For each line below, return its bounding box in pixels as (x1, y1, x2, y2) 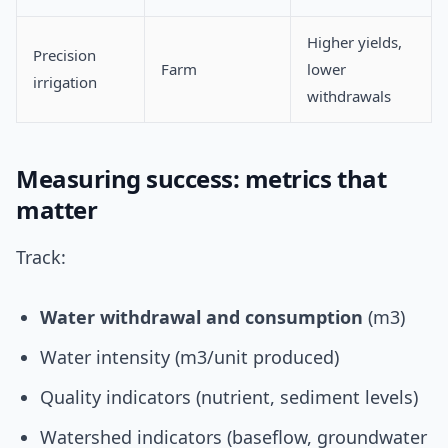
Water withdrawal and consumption (40, 305, 363, 330)
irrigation (33, 72, 97, 93)
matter (16, 193, 98, 227)
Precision (33, 45, 96, 66)
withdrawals (307, 86, 391, 107)
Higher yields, (307, 32, 402, 53)
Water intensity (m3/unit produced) (40, 345, 339, 370)
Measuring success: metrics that (16, 162, 387, 196)
